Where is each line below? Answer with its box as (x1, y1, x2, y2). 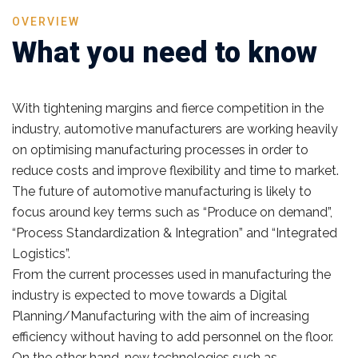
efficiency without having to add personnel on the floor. (12, 329, 333, 344)
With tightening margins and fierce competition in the (12, 101, 324, 116)
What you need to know (12, 36, 317, 70)
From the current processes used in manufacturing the (12, 267, 331, 282)
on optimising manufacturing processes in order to (12, 142, 308, 157)
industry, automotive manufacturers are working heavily (12, 121, 338, 137)
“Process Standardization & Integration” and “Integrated (12, 225, 337, 241)
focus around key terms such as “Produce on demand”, (12, 205, 332, 220)
